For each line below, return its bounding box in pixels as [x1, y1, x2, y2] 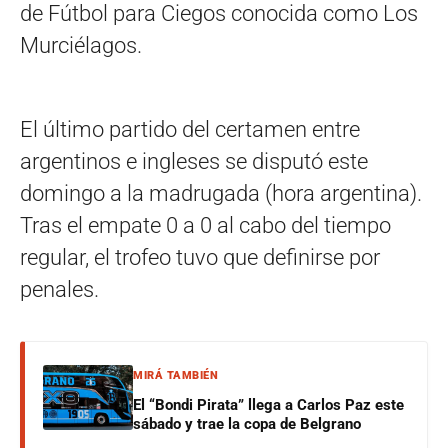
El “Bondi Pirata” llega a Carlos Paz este [133, 396, 404, 414]
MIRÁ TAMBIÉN [133, 369, 218, 382]
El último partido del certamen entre [20, 117, 360, 142]
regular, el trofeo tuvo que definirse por [20, 245, 380, 270]
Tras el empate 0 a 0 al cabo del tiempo [20, 213, 391, 238]
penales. [20, 277, 99, 302]
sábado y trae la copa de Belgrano [133, 415, 361, 433]
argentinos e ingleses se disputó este [20, 149, 368, 174]
